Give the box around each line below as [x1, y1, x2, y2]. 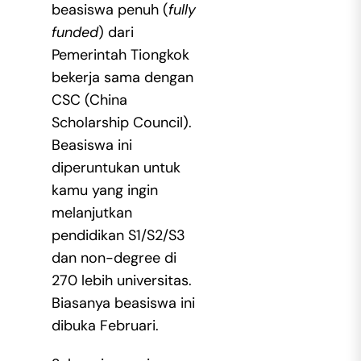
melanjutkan [51, 203, 132, 223]
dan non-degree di [51, 248, 176, 268]
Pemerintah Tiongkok [51, 45, 189, 65]
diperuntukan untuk [51, 158, 180, 178]
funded [51, 23, 98, 43]
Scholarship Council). [51, 113, 192, 133]
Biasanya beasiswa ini [51, 293, 195, 313]
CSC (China [51, 90, 127, 110]
